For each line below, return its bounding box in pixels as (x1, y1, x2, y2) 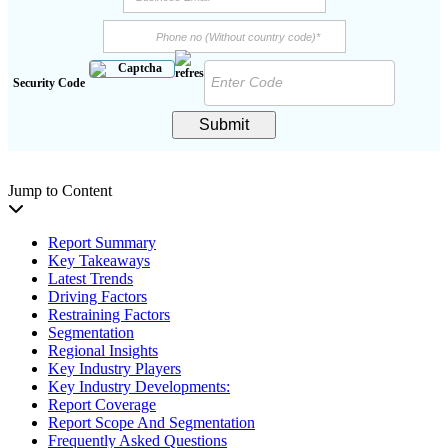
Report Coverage (48, 395, 156, 413)
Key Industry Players (48, 359, 181, 377)
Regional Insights (48, 341, 158, 359)
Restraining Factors (48, 305, 170, 323)
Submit (199, 115, 249, 133)
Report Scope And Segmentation (48, 413, 255, 431)
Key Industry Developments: (48, 377, 230, 395)
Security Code (13, 75, 85, 90)
